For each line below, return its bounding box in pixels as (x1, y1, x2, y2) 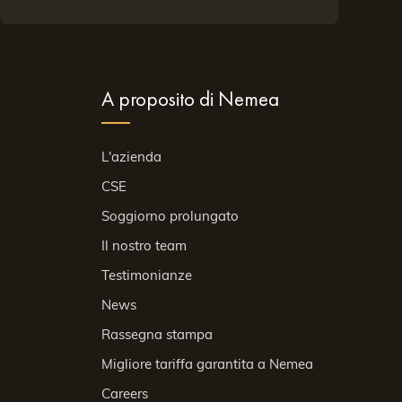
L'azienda (100, 148, 162, 165)
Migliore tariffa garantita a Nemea (100, 355, 313, 372)
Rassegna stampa (100, 326, 213, 343)
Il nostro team (100, 237, 187, 254)
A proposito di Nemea (100, 85, 279, 113)
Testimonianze (100, 267, 192, 284)
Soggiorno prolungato (100, 207, 239, 224)
